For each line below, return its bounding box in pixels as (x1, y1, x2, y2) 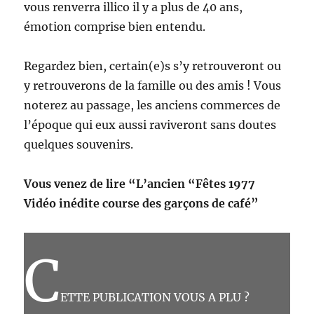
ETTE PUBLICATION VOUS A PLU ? (60, 289, 250, 304)
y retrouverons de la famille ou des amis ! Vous (24, 78, 282, 93)
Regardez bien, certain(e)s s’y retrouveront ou (24, 58, 282, 73)
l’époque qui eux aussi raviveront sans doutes (24, 117, 277, 132)
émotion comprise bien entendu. (24, 19, 206, 34)
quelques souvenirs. (24, 137, 134, 151)
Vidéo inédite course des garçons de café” (24, 196, 259, 210)
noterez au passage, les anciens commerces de (24, 97, 281, 112)
